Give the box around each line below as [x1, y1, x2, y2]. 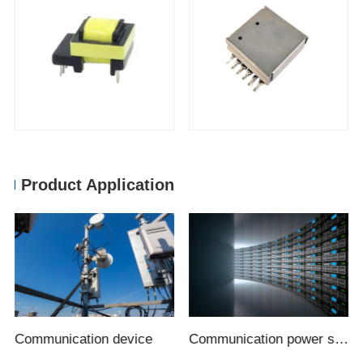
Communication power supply [335, 331, 349, 347]
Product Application [21, 176, 175, 194]
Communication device [15, 331, 153, 347]
